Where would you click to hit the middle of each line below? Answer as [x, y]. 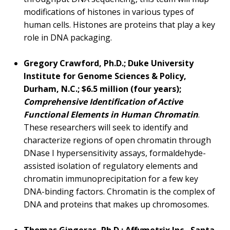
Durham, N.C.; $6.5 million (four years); [102, 89]
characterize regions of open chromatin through [117, 140]
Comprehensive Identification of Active [103, 102]
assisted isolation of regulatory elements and [111, 166]
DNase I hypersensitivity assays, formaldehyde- [115, 153]
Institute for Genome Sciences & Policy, [105, 76]
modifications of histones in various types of [109, 12]
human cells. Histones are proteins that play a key [119, 25]
